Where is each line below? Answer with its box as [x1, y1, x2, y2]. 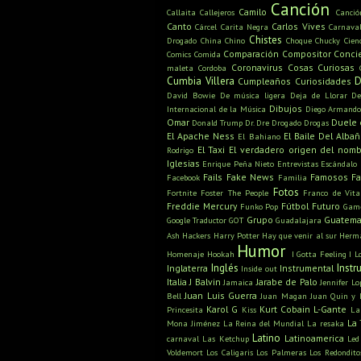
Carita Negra [220, 21, 269, 33]
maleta [167, 62, 193, 74]
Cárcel [195, 21, 218, 33]
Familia [277, 172, 307, 184]
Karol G [206, 303, 239, 316]
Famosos [310, 171, 349, 184]
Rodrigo [167, 144, 193, 156]
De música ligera [219, 89, 286, 102]
